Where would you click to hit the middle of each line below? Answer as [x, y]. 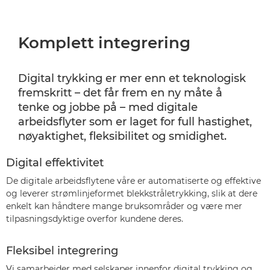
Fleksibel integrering [62, 250]
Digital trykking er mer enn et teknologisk [132, 78]
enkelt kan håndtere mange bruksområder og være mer [124, 206]
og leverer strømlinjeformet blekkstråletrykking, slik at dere [132, 193]
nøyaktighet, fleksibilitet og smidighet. [122, 136]
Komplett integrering [104, 42]
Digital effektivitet [55, 162]
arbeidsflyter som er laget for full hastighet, [135, 121]
